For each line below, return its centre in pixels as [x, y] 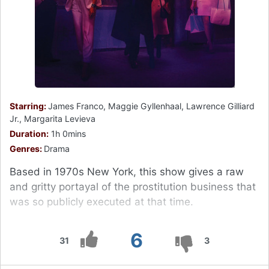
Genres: [27, 148]
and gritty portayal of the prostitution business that [133, 186]
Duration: [29, 133]
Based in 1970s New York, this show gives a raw [127, 171]
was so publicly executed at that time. [101, 201]
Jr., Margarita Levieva [53, 118]
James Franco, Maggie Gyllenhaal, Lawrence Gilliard [151, 106]
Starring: [29, 106]
